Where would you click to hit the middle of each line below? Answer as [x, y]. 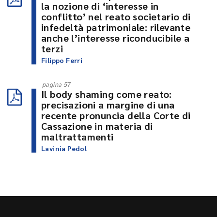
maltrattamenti [77, 137]
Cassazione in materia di [97, 126]
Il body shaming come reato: [107, 94]
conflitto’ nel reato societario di [116, 17]
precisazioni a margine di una [108, 105]
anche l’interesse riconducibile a [116, 38]
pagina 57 [56, 84]
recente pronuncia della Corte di [116, 116]
